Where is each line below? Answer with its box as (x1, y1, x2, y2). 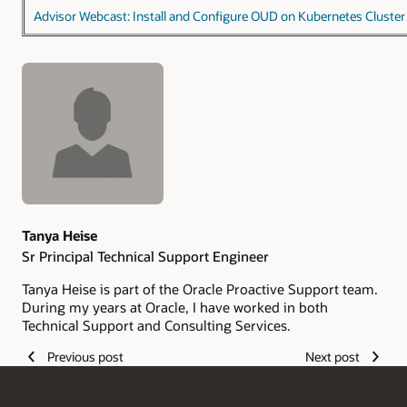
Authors (22, 90, 89, 113)
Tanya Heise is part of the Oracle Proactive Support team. (22, 279, 378, 298)
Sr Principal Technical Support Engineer (22, 246, 269, 265)
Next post (305, 348, 361, 366)
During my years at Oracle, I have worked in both (22, 297, 328, 316)
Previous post (46, 348, 124, 366)
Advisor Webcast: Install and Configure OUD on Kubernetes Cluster (34, 6, 405, 25)
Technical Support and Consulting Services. (22, 315, 291, 334)
